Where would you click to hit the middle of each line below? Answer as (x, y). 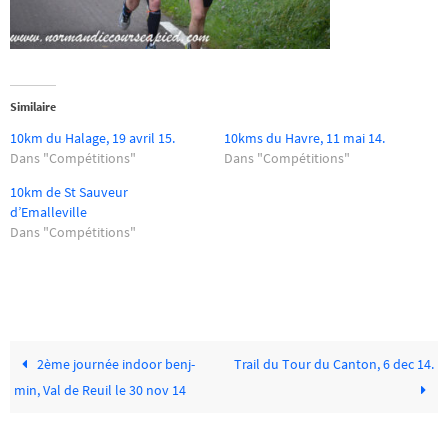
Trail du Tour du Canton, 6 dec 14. (333, 363)
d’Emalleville (48, 212)
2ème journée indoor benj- (115, 363)
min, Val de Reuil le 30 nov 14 (100, 389)
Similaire (33, 107)
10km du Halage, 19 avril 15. (92, 138)
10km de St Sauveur (69, 192)
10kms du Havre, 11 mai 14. (304, 138)
